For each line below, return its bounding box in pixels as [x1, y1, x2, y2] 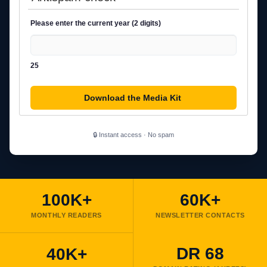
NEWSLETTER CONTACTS [156, 212, 245, 219]
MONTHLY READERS [31, 212, 102, 219]
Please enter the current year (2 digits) [30, 19, 161, 28]
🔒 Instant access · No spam [93, 131, 174, 139]
